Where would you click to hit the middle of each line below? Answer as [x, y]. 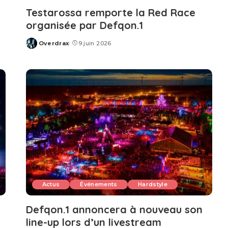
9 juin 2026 [95, 44]
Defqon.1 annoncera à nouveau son [114, 209]
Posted [37, 47]
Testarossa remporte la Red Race [110, 13]
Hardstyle [152, 184]
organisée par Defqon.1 [84, 25]
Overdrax [54, 44]
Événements [99, 184]
